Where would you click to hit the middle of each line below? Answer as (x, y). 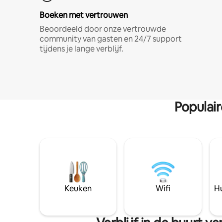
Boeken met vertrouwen (84, 15)
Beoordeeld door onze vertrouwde (103, 29)
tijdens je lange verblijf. (82, 49)
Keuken (78, 189)
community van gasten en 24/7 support (111, 39)
